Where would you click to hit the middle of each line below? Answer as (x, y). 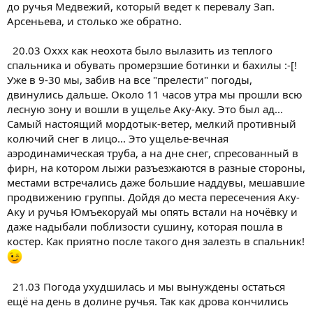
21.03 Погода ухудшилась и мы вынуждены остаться (146, 286)
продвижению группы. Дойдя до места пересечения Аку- (153, 197)
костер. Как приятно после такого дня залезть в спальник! (156, 241)
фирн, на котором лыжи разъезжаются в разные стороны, (156, 167)
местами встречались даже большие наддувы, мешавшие (156, 182)
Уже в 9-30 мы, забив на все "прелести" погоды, (130, 79)
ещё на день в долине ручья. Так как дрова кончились (148, 301)
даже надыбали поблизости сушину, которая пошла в (145, 226)
